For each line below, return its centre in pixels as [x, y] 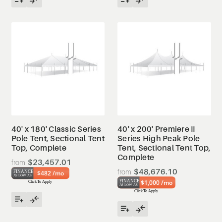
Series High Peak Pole [159, 138]
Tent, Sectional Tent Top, [164, 148]
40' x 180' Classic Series [56, 129]
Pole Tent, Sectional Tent [58, 138]
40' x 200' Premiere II [156, 129]
